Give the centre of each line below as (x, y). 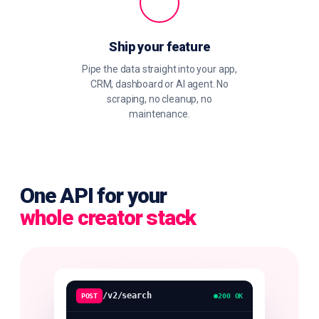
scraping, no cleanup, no (159, 99)
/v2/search (127, 296)
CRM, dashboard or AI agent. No (159, 84)
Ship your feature (159, 47)
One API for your (93, 195)
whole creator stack (108, 218)
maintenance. (159, 114)
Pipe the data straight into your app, (159, 69)
